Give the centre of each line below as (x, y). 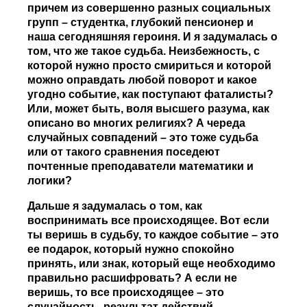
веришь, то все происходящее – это (126, 293)
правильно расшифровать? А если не (133, 278)
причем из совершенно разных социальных (149, 8)
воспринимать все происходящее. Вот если (149, 221)
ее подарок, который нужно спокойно (131, 249)
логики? (50, 181)
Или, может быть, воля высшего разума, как (149, 109)
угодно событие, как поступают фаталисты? (151, 95)
